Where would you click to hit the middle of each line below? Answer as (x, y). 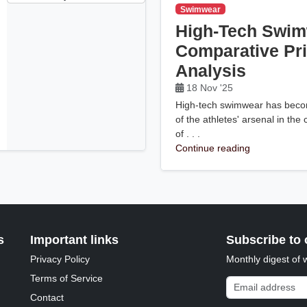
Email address (256, 282)
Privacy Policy (60, 259)
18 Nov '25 (210, 88)
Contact (47, 297)
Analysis (211, 71)
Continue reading (213, 148)
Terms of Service (67, 278)
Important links (75, 240)
